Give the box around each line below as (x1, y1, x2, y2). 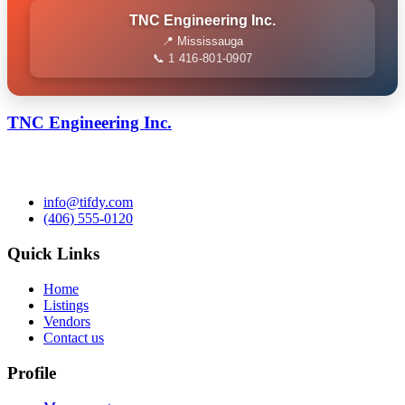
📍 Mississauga (162, 33, 243, 48)
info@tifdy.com (43, 194, 133, 211)
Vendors (43, 313, 90, 329)
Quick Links (7, 244, 99, 264)
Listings (43, 297, 89, 313)
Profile (7, 363, 56, 382)
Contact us (43, 329, 104, 345)
